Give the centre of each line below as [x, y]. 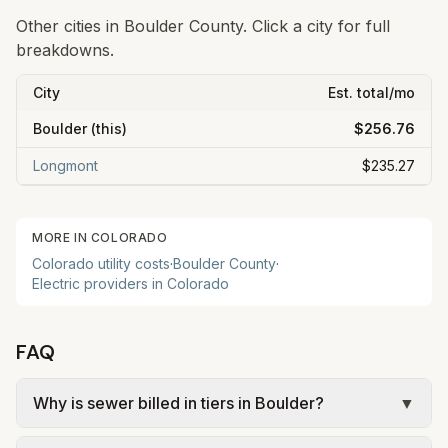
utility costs [132, 263]
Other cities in [70, 26]
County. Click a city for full [287, 26]
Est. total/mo [371, 92]
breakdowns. [65, 50]
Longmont [65, 165]
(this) [107, 128]
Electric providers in [99, 283]
